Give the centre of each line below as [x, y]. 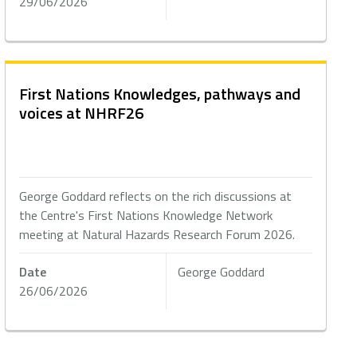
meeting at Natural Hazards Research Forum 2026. [157, 234]
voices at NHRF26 [82, 113]
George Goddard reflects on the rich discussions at [156, 196]
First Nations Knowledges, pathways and [160, 94]
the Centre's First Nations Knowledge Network [146, 215]
